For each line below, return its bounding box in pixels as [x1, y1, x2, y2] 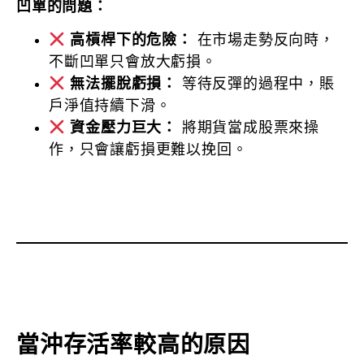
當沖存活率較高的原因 [16, 332, 250, 358]
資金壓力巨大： [70, 119, 177, 136]
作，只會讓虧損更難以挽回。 [49, 141, 248, 158]
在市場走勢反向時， [192, 32, 335, 49]
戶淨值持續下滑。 [49, 97, 171, 115]
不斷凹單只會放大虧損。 [49, 54, 217, 71]
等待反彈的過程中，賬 [176, 76, 335, 93]
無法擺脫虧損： [70, 76, 177, 93]
